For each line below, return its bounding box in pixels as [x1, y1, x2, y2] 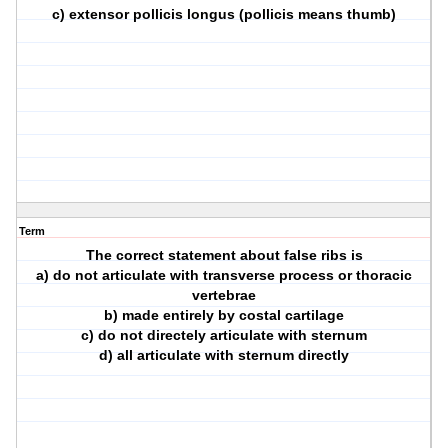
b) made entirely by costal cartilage [104, 307, 345, 324]
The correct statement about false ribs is [85, 247, 363, 264]
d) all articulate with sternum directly [99, 347, 350, 364]
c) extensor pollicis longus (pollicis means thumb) [52, 6, 397, 23]
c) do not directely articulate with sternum [81, 327, 368, 344]
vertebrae [192, 287, 257, 304]
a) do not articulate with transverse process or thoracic [36, 267, 413, 284]
